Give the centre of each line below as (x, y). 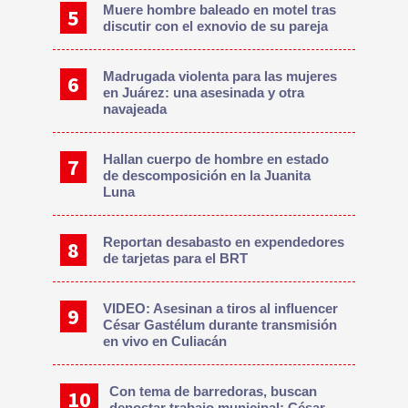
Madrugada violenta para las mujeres (220, 76)
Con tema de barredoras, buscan (213, 391)
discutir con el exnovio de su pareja (216, 25)
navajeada (135, 108)
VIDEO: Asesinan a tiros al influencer (221, 308)
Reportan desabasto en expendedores (224, 241)
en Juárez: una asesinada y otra (204, 92)
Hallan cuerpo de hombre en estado (216, 158)
